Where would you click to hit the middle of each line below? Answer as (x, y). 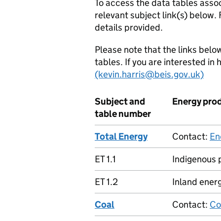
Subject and (120, 101)
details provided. (129, 27)
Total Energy (121, 136)
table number (123, 114)
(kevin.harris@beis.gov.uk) (149, 74)
